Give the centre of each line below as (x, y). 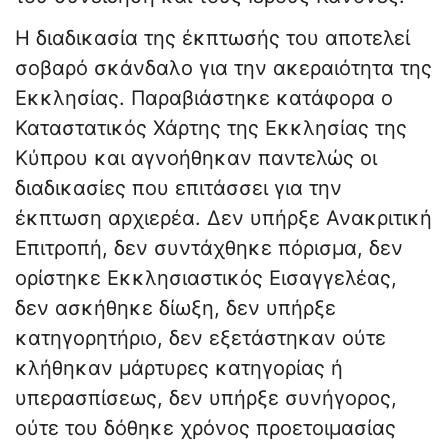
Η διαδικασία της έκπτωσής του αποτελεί (212, 38)
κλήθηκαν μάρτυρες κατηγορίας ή (179, 368)
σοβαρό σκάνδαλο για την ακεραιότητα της (223, 68)
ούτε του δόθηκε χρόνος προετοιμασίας (205, 428)
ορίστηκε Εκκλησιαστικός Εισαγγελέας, (206, 278)
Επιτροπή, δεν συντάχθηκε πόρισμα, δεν (209, 248)
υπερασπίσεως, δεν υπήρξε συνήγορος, (206, 398)
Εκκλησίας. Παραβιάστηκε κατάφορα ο (204, 98)
